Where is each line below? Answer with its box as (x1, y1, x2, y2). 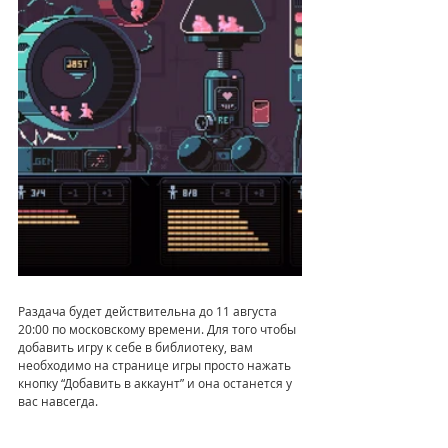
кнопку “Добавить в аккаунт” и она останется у (18, 374, 295, 391)
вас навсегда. (18, 392, 98, 409)
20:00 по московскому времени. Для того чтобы (18, 320, 299, 337)
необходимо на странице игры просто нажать (18, 356, 294, 373)
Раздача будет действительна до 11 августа (18, 302, 280, 319)
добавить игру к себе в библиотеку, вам (18, 338, 256, 355)
